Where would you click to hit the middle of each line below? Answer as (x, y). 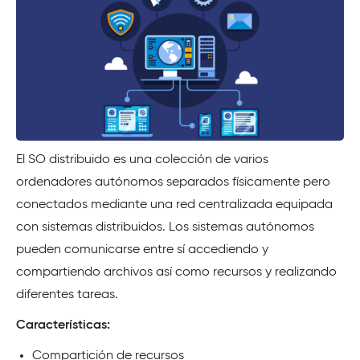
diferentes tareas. (67, 295)
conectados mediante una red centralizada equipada (174, 205)
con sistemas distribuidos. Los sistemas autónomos (165, 227)
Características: (63, 325)
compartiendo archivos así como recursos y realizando (176, 272)
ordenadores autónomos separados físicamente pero (173, 182)
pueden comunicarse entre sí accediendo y (142, 250)
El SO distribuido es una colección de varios (142, 160)
